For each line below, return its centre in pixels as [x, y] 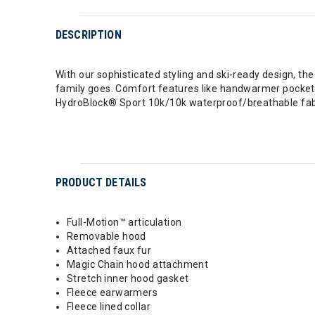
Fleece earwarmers [112, 292]
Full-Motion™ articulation [124, 222]
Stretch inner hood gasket [128, 278]
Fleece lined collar [109, 306]
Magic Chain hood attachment [138, 264]
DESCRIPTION [89, 34]
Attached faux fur [109, 250]
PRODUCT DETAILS [101, 182]
